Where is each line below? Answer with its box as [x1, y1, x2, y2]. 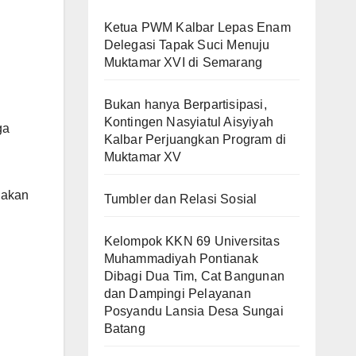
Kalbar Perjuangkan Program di [103, 132, 287, 146]
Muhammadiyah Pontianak [103, 251, 258, 265]
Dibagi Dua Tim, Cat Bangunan [103, 269, 285, 283]
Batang [103, 321, 145, 335]
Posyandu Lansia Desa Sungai [103, 304, 284, 318]
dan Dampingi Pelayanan [103, 286, 251, 300]
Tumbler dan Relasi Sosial [103, 192, 257, 206]
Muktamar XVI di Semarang [103, 55, 263, 69]
